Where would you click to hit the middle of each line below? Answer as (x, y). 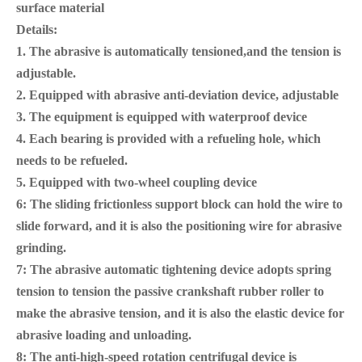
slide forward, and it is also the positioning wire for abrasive (179, 225)
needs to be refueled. (72, 160)
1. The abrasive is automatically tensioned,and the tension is (179, 51)
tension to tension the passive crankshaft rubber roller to (170, 291)
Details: (37, 29)
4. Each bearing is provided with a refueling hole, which (168, 138)
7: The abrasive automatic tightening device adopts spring (174, 269)
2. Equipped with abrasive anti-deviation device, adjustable (177, 95)
